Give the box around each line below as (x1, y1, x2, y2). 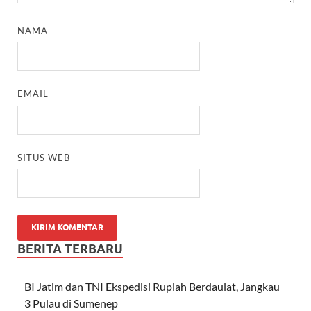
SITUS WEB (17, 151, 71, 163)
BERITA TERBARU (17, 242, 123, 257)
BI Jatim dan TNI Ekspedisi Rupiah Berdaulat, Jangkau (24, 280, 280, 294)
